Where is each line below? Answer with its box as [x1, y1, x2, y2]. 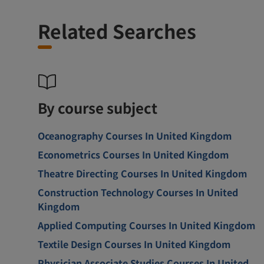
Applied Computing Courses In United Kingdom [38, 217, 255, 232]
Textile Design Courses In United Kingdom [38, 236, 230, 251]
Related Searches [38, 16, 196, 44]
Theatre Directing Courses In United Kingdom [38, 166, 247, 180]
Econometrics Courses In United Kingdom [38, 147, 229, 161]
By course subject [38, 97, 157, 118]
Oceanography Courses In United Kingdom [38, 128, 232, 143]
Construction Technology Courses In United [38, 184, 238, 199]
